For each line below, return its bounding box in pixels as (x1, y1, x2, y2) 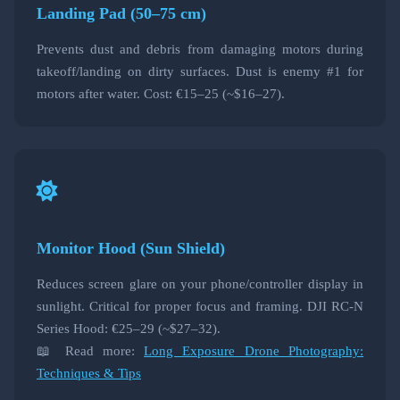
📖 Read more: (37, 343, 145, 359)
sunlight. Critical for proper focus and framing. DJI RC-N (37, 298, 363, 314)
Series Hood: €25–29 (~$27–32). (37, 321, 221, 337)
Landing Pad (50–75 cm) (37, 4, 206, 23)
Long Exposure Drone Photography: (144, 343, 364, 359)
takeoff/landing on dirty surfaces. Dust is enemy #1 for (37, 63, 363, 79)
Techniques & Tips (37, 365, 141, 381)
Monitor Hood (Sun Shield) (37, 239, 225, 258)
